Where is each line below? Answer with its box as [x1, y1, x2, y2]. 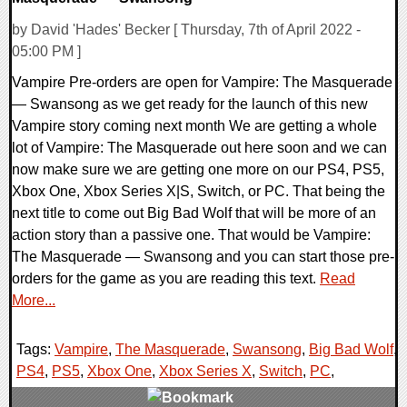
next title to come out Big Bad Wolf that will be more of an [12, 204, 376, 221]
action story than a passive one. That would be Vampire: [12, 226, 371, 243]
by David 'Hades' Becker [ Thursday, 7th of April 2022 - [12, 21, 361, 37]
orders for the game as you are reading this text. [12, 270, 320, 286]
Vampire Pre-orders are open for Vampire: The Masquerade [12, 74, 392, 90]
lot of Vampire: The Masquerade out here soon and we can [12, 139, 387, 155]
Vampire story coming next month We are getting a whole [12, 117, 377, 134]
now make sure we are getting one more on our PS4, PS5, [12, 161, 384, 177]
